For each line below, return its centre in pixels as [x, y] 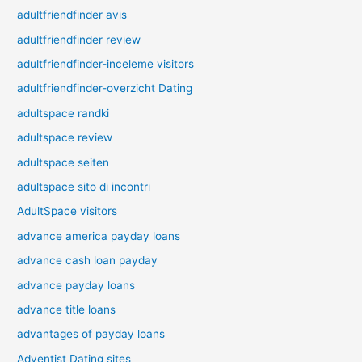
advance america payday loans [99, 236]
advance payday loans [76, 285]
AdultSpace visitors [67, 211]
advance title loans [67, 309]
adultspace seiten [63, 162]
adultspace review [65, 138]
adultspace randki [63, 113]
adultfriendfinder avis [72, 15]
